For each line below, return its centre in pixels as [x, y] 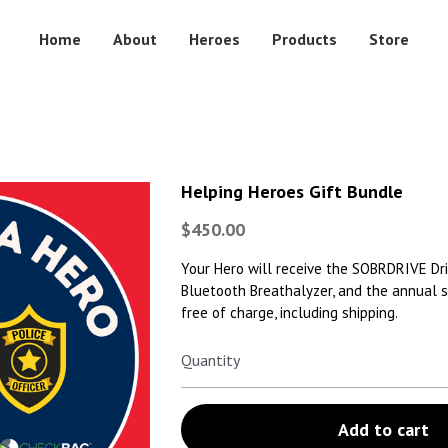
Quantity [210, 360]
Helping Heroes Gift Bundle [291, 191]
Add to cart [384, 429]
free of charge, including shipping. [289, 312]
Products [304, 39]
